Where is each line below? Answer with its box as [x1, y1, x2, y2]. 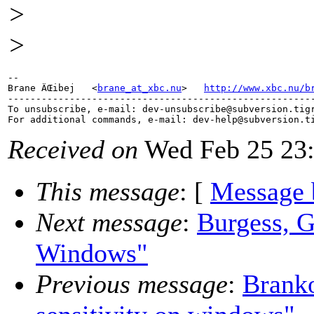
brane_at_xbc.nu [97, 83, 182, 94]
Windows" [36, 238, 148, 268]
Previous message [36, 269, 228, 299]
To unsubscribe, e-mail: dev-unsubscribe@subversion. [8, 104, 294, 115]
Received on [8, 135, 138, 165]
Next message [36, 207, 182, 238]
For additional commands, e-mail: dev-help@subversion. [8, 114, 305, 125]
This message [36, 177, 179, 207]
